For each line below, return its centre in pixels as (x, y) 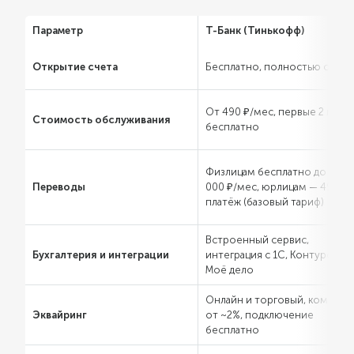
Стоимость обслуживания (102, 120)
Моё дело (230, 270)
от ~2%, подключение (260, 315)
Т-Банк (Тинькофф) (255, 30)
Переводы (59, 187)
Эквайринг (60, 315)
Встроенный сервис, (257, 240)
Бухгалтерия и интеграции (101, 255)
